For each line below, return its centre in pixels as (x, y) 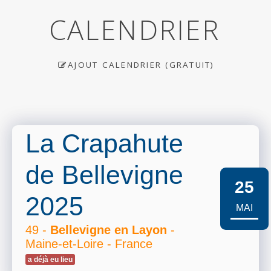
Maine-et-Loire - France (89, 244)
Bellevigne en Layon (109, 230)
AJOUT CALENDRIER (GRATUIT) (141, 64)
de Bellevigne (104, 175)
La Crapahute (104, 144)
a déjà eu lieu (50, 260)
